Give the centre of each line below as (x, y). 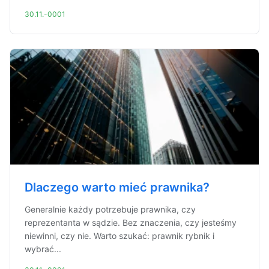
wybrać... (43, 249)
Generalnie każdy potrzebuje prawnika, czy (110, 209)
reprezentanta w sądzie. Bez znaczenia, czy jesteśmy (131, 222)
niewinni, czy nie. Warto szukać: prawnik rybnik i (119, 236)
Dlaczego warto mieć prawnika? (117, 187)
